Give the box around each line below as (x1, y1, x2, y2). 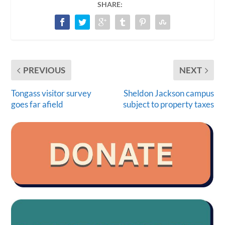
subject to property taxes (123, 99, 214, 110)
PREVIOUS (23, 65, 66, 76)
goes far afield (11, 99, 64, 110)
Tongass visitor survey (11, 88, 92, 99)
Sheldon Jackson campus (123, 88, 214, 99)
